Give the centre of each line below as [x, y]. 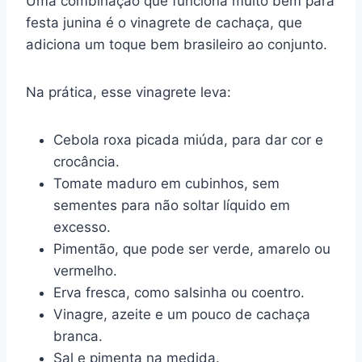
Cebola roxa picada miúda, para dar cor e [188, 139]
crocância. [86, 161]
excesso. [82, 227]
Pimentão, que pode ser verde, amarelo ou [192, 248]
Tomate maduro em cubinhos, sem [166, 183]
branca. [78, 336]
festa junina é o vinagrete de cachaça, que [164, 22]
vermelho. [85, 270]
